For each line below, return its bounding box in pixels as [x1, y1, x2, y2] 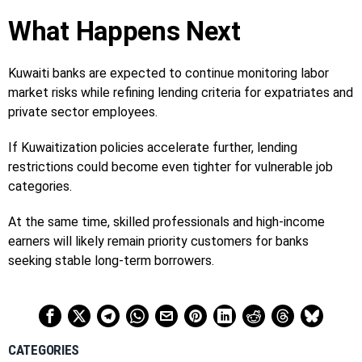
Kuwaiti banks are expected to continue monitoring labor [8, 65, 329, 81]
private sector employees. [8, 103, 158, 120]
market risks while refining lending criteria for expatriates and [8, 84, 353, 100]
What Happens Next [8, 15, 241, 47]
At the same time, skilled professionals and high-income [8, 213, 325, 229]
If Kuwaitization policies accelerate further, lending [8, 139, 297, 155]
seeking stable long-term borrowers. [8, 252, 214, 268]
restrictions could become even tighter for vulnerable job [8, 158, 333, 175]
